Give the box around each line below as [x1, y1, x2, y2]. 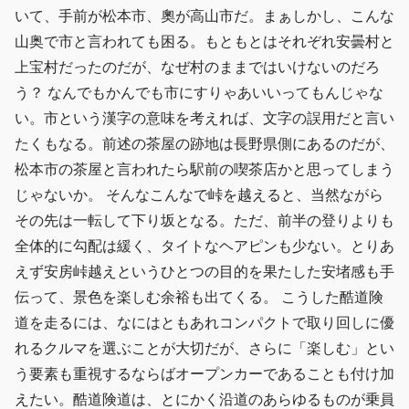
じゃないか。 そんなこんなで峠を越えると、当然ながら [15, 186, 383, 203]
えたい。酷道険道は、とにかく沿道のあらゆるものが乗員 [15, 391, 394, 407]
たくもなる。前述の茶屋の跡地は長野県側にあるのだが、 [15, 135, 394, 152]
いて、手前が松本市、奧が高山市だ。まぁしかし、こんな [15, 7, 394, 24]
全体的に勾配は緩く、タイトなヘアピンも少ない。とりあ [15, 237, 394, 254]
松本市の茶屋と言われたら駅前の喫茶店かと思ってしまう [15, 161, 394, 177]
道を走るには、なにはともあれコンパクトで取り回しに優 [15, 314, 394, 330]
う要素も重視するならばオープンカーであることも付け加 [15, 365, 394, 382]
